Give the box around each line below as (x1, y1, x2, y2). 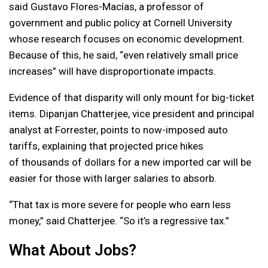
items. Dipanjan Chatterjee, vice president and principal (9, 108, 254, 120)
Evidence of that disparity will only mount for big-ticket (9, 92, 254, 104)
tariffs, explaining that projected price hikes (9, 140, 203, 153)
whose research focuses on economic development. (9, 33, 245, 45)
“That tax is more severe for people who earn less (9, 199, 231, 211)
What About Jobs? (9, 241, 136, 260)
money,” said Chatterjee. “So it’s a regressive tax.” (9, 215, 229, 227)
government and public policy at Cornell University (9, 17, 232, 29)
